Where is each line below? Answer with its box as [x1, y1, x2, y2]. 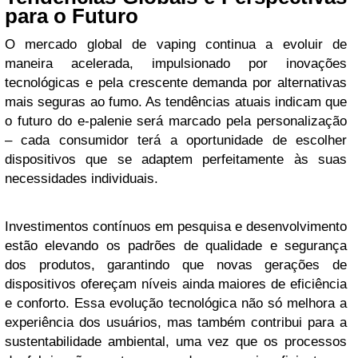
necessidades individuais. [5, 171, 158, 186]
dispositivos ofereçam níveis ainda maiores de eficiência [5, 276, 347, 292]
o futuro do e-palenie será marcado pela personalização [5, 113, 347, 129]
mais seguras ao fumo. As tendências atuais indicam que [5, 94, 347, 109]
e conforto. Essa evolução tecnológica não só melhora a [5, 296, 347, 311]
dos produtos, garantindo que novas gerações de [5, 257, 347, 272]
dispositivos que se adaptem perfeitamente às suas [5, 152, 347, 167]
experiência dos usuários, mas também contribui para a [5, 315, 347, 330]
